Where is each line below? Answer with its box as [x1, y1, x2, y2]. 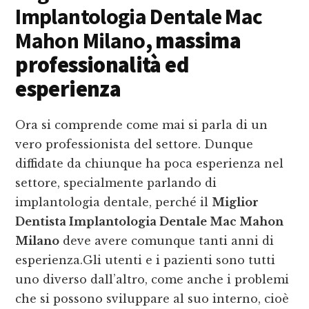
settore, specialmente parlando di [15, 176, 217, 190]
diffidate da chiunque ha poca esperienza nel [15, 157, 284, 171]
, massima [145, 27, 241, 55]
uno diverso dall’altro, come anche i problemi [15, 272, 290, 287]
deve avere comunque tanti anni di [59, 234, 275, 248]
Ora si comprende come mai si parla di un [15, 118, 268, 132]
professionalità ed [15, 51, 188, 79]
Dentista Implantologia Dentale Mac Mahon [15, 215, 284, 229]
